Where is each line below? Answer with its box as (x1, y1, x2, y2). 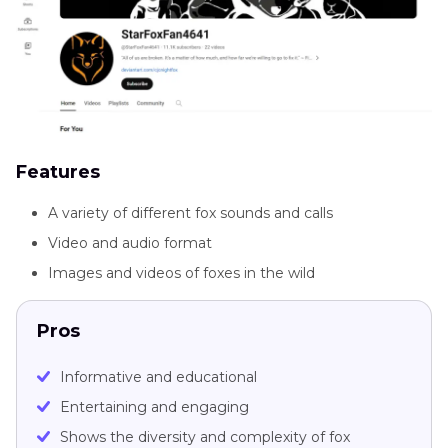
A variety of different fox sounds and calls (48, 203, 333, 222)
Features (16, 160, 100, 183)
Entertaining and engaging (60, 397, 249, 416)
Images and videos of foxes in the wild (48, 263, 315, 282)
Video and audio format (48, 233, 212, 252)
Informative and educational (60, 367, 257, 386)
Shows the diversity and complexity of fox (60, 427, 350, 446)
